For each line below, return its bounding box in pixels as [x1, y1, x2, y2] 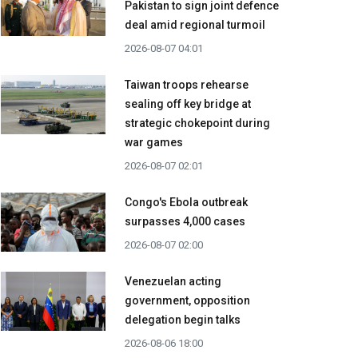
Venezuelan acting [125, 275, 221, 288]
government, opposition [125, 294, 250, 308]
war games [125, 136, 183, 149]
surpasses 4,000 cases [125, 215, 245, 229]
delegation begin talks [125, 313, 241, 327]
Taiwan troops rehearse [125, 78, 249, 92]
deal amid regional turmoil [125, 18, 265, 32]
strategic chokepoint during [125, 117, 270, 130]
